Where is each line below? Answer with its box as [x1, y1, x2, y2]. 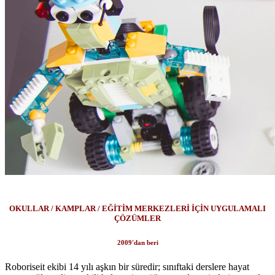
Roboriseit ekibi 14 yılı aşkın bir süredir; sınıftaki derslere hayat [5, 261, 249, 272]
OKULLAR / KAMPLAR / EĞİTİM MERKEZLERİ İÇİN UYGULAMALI [9, 203, 266, 213]
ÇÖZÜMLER [114, 213, 161, 223]
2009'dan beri [117, 238, 158, 246]
